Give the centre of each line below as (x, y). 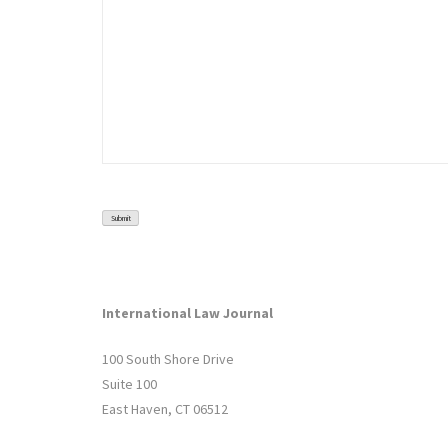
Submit (120, 219)
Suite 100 (129, 384)
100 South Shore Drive (168, 359)
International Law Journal (187, 313)
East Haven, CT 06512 (165, 409)
